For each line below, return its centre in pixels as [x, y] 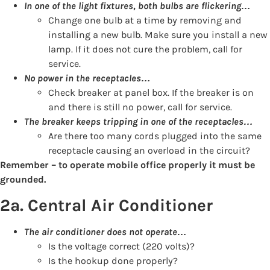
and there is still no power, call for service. [140, 107]
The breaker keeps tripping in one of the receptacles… [139, 122]
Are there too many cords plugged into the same [155, 136]
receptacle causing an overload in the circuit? [149, 151]
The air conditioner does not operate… [105, 232]
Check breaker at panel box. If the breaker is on [151, 93]
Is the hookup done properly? [113, 261]
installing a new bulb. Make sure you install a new [158, 35]
